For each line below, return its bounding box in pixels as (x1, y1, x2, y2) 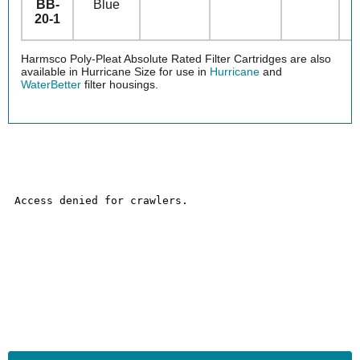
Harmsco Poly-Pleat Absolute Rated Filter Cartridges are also (21, 52, 331, 66)
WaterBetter (21, 78, 81, 92)
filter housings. (81, 78, 158, 92)
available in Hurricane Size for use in (21, 65, 210, 79)
